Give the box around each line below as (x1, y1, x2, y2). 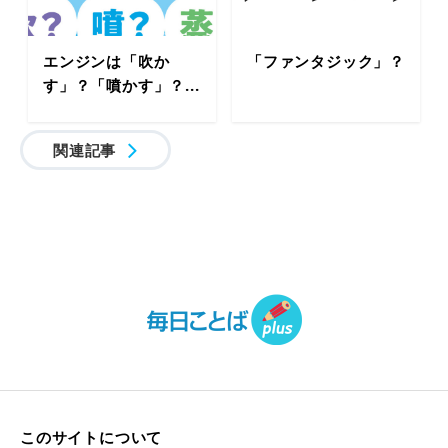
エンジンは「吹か (43, 51, 170, 72)
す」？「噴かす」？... (43, 75, 200, 96)
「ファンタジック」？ (247, 51, 405, 72)
